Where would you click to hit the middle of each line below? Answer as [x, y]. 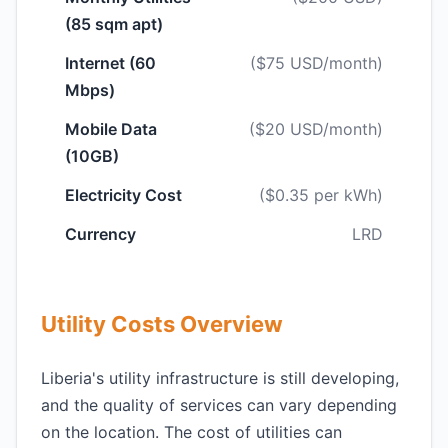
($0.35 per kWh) [321, 195]
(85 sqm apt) [114, 24]
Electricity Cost [123, 195]
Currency [100, 234]
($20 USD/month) [316, 129]
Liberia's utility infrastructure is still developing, [220, 378]
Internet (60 [110, 63]
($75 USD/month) [316, 63]
